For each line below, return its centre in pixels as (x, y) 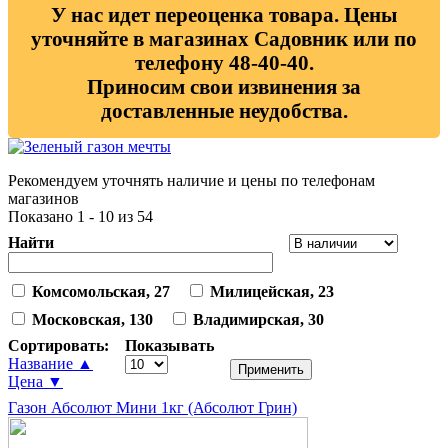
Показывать (169, 346)
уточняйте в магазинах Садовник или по (224, 39)
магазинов (43, 199)
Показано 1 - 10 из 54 (80, 217)
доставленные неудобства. (224, 111)
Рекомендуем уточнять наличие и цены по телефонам (191, 181)
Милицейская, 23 (272, 292)
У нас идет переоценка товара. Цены (224, 15)
